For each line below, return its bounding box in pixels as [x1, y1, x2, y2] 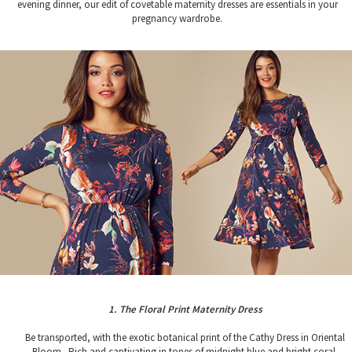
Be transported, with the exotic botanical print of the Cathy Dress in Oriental [25, 331, 345, 345]
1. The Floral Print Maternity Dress [108, 302, 262, 317]
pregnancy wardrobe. [132, 11, 222, 25]
